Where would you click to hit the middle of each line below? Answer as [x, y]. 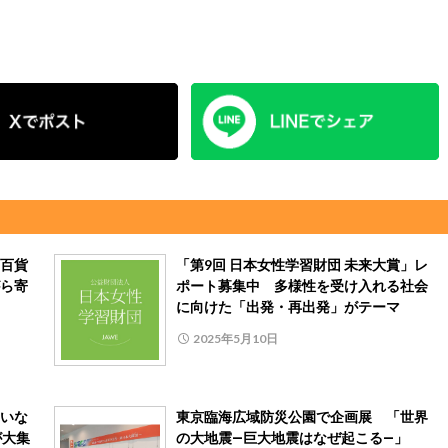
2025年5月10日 [235, 338]
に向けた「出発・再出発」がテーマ [288, 306]
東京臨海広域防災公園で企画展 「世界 [302, 416]
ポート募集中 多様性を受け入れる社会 [302, 285]
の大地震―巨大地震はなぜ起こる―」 [292, 437]
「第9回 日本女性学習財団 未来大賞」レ [302, 264]
